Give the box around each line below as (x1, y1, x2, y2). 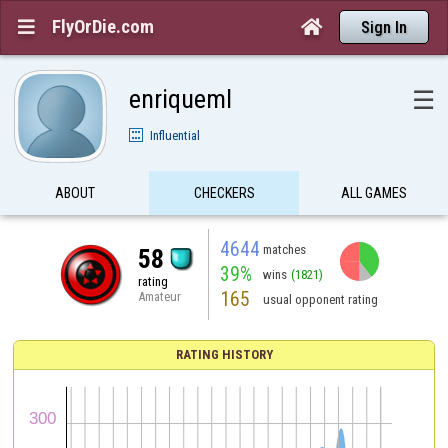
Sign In (361, 17, 407, 37)
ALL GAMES (340, 185, 407, 201)
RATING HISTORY (175, 346, 273, 362)
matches (263, 241, 307, 257)
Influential (149, 127, 200, 143)
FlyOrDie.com (52, 16, 154, 38)
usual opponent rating (263, 291, 379, 307)
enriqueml (129, 83, 232, 114)
